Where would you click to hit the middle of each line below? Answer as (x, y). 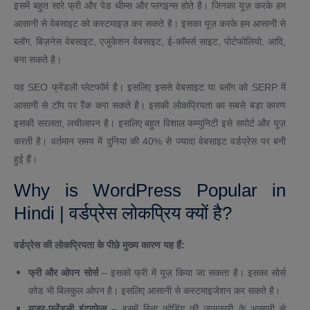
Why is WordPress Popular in (150, 191)
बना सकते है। (38, 60)
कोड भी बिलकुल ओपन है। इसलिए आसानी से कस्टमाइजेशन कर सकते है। (154, 291)
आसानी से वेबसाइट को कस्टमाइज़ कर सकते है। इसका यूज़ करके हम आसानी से (150, 24)
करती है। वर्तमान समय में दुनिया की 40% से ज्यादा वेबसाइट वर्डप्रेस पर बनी (150, 142)
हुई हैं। (26, 159)
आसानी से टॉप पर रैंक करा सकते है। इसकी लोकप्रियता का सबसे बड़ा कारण (150, 106)
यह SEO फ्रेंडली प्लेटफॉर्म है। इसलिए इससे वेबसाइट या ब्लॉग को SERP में (150, 88)
